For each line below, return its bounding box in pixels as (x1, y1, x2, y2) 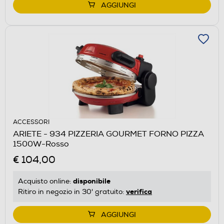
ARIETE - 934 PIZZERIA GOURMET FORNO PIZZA (13, 128, 204, 139)
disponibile (73, 176, 110, 185)
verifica (126, 186, 152, 196)
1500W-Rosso (13, 138, 69, 149)
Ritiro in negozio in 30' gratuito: (18, 187, 126, 196)
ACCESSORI (13, 118, 49, 126)
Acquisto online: (18, 176, 73, 185)
